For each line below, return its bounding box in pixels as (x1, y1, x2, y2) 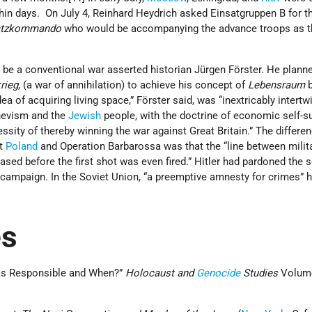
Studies (240, 267, 279, 280)
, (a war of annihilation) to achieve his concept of (18, 78, 246, 91)
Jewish (68, 109, 102, 122)
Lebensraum (245, 78, 306, 91)
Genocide (196, 267, 241, 280)
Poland (6, 139, 38, 153)
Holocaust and (125, 267, 197, 280)
